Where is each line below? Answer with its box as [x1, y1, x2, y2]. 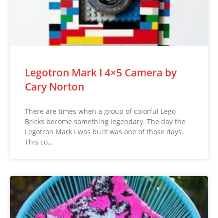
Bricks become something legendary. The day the [25, 117, 186, 127]
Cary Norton [25, 80, 85, 94]
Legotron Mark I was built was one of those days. [25, 127, 184, 137]
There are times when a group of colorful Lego [25, 107, 176, 116]
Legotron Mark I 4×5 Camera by [25, 66, 177, 80]
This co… [25, 137, 54, 147]
